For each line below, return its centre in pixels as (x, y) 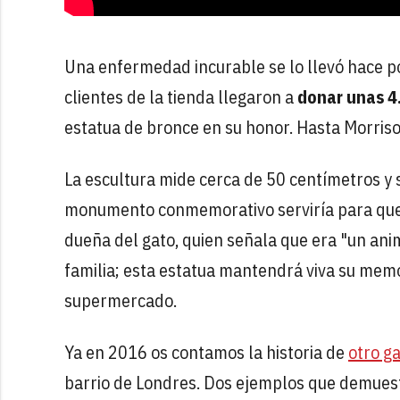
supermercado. (121, 300)
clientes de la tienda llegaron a (181, 96)
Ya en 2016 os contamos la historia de (206, 352)
